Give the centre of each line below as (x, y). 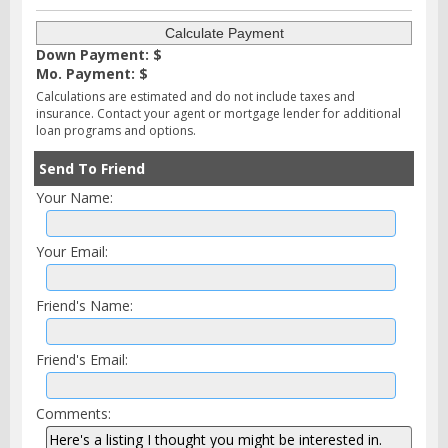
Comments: (73, 413)
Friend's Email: (82, 359)
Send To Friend (92, 168)
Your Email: (72, 251)
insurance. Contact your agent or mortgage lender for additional (218, 113)
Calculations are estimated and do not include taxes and (195, 96)
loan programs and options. (116, 130)
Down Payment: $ (99, 54)
